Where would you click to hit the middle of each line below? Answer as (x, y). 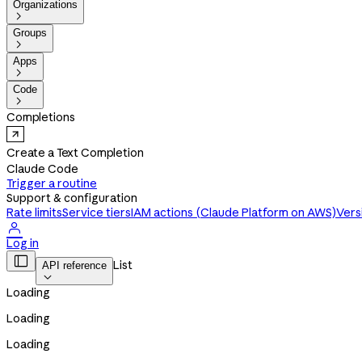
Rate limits (34, 213)
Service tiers (97, 213)
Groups (30, 33)
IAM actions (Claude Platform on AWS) (234, 213)
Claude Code (42, 169)
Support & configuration (72, 198)
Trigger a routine (52, 183)
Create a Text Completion (75, 153)
